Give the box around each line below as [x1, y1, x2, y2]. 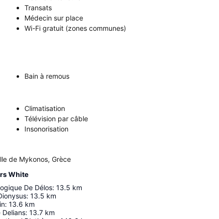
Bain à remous [24, 72, 69, 81]
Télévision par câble [24, 114, 88, 123]
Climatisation [24, 104, 65, 113]
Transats [24, 3, 52, 12]
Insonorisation [24, 125, 68, 133]
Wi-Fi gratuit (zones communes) [24, 24, 126, 33]
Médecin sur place [24, 14, 83, 22]
